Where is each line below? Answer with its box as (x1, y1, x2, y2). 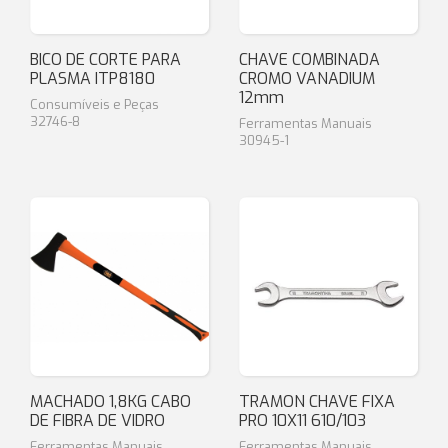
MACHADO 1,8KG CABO (30, 391, 191, 412)
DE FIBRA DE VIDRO (30, 410, 165, 431)
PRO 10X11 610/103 (239, 410, 366, 431)
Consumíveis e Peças (30, 96, 159, 113)
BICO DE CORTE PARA (30, 49, 181, 70)
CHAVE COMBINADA (239, 49, 380, 70)
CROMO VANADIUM (239, 68, 375, 89)
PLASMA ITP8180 (30, 68, 155, 89)
